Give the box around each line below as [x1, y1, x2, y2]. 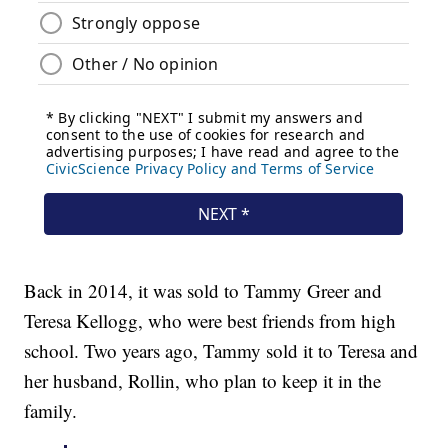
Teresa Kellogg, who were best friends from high [24, 308, 397, 334]
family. [24, 398, 78, 424]
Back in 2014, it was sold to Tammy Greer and [24, 278, 383, 304]
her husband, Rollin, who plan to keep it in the [24, 368, 382, 394]
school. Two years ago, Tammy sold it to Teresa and [24, 338, 419, 364]
